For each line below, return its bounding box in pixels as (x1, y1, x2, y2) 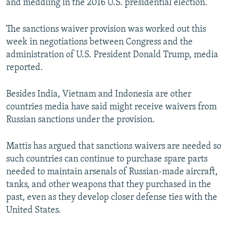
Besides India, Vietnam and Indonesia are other (6, 89, 191, 100)
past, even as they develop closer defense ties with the (6, 193, 217, 203)
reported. (6, 63, 43, 73)
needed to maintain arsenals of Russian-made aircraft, (6, 167, 218, 177)
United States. (6, 205, 61, 216)
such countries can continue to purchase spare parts (6, 154, 208, 165)
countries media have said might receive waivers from (6, 102, 217, 112)
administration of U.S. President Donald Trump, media (6, 50, 218, 60)
